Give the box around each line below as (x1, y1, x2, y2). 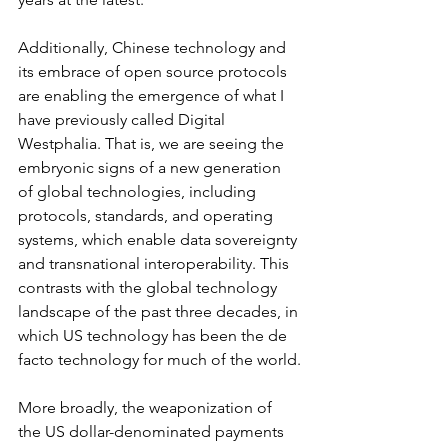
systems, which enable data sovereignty (18, 229, 301, 249)
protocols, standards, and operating (18, 205, 277, 225)
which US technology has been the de (18, 325, 291, 345)
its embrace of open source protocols (18, 61, 291, 81)
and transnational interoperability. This (18, 253, 293, 273)
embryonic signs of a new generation (18, 157, 285, 177)
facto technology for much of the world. (18, 349, 301, 369)
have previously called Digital (18, 109, 229, 129)
